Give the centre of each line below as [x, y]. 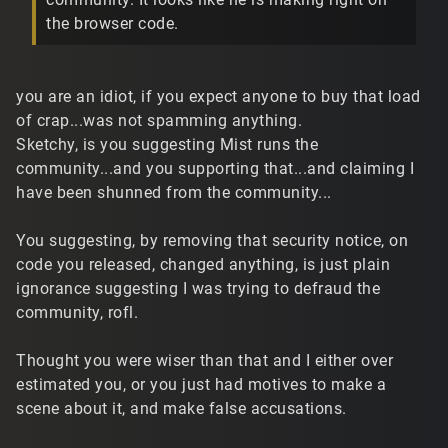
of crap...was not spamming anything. [159, 120]
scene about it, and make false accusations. [181, 408]
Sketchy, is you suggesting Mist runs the [167, 144]
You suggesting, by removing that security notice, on [212, 240]
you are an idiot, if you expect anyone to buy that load [218, 96]
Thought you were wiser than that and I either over [204, 360]
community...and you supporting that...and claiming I [215, 168]
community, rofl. [77, 312]
